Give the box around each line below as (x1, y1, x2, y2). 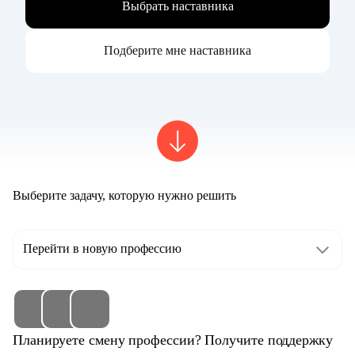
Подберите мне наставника (104, 44, 251, 58)
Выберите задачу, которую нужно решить (13, 189, 236, 203)
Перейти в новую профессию (23, 242, 181, 256)
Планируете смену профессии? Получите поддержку (13, 332, 333, 349)
